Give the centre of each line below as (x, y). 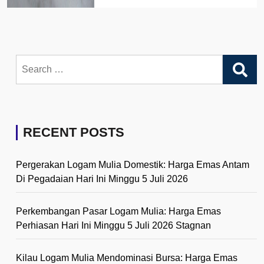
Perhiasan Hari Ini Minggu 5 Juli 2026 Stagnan (113, 225)
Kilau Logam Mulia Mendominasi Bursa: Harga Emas (127, 258)
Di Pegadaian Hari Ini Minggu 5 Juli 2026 (102, 179)
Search (30, 61)
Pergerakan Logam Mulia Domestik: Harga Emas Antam (133, 164)
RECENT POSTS (74, 132)
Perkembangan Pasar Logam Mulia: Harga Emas (118, 211)
